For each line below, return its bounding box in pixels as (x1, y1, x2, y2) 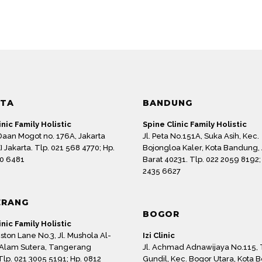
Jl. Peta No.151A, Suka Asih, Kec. (143, 132, 259, 141)
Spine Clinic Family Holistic (143, 120, 247, 129)
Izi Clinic (143, 230, 175, 240)
